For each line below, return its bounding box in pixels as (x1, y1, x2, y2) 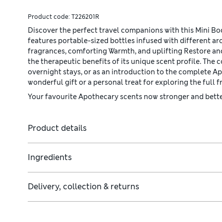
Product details (28, 123, 87, 134)
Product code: (28, 13, 71, 21)
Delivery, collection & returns (28, 181, 139, 192)
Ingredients (28, 152, 72, 163)
